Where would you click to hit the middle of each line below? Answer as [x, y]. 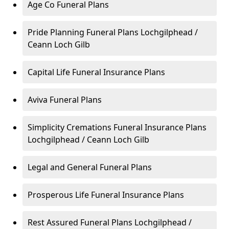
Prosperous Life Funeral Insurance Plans [106, 195]
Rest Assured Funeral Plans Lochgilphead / [110, 222]
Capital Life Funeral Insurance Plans [96, 72]
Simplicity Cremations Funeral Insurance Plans [117, 127]
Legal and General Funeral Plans [90, 167]
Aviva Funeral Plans [65, 100]
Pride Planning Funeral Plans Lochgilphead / [113, 32]
